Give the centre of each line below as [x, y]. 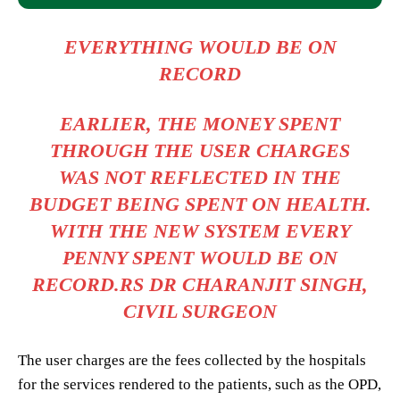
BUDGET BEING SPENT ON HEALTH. [200, 204]
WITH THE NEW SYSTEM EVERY [200, 230]
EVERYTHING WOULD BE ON [200, 46]
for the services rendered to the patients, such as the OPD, [200, 384]
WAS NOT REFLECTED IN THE [200, 177]
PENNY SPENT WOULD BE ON [200, 257]
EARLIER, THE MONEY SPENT [200, 123]
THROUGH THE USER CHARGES [200, 150]
